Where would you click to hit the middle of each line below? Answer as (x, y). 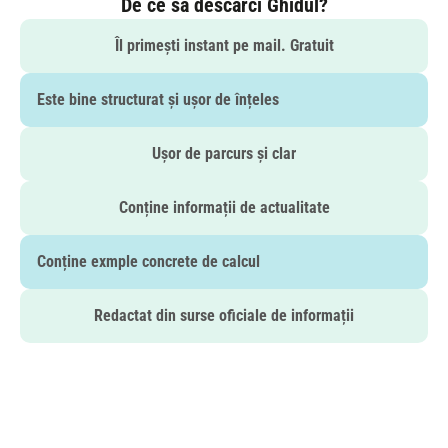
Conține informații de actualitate (224, 208)
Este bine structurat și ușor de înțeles (158, 100)
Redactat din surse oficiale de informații (224, 316)
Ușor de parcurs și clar (224, 154)
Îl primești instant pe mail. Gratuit (224, 46)
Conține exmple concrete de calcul (148, 262)
